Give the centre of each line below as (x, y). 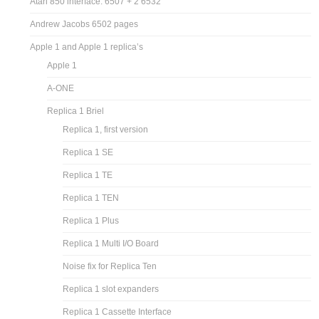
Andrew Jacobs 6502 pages (84, 24)
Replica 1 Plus (91, 220)
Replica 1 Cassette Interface (117, 312)
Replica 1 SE (88, 152)
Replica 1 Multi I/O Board (111, 243)
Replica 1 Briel (76, 111)
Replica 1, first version (106, 129)
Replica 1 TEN (91, 198)
